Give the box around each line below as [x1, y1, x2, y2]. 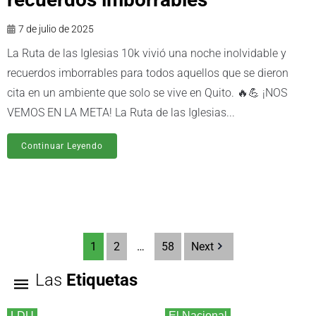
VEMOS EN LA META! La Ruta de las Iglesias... [7, 105, 235, 119]
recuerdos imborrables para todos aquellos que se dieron [7, 66, 288, 80]
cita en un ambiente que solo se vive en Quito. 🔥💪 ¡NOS [7, 85, 287, 99]
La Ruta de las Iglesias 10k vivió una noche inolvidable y [7, 46, 286, 60]
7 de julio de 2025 [18, 23, 94, 35]
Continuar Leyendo [21, 140, 103, 151]
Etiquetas [66, 269, 138, 290]
